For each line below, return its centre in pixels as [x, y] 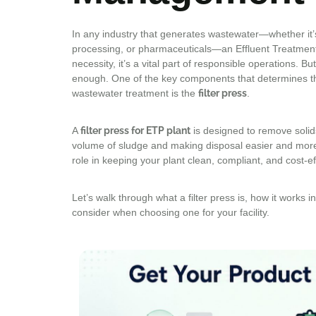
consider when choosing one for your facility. [171, 212]
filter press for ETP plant [135, 130]
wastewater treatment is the [135, 93]
